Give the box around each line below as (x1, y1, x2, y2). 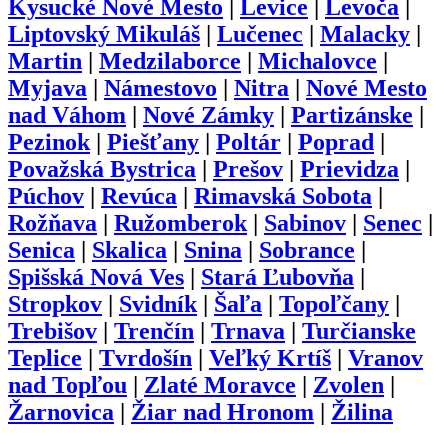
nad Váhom (8, 101, 126, 128)
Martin (8, 47, 82, 74)
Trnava (211, 317, 285, 344)
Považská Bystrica (8, 155, 196, 182)
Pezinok (8, 128, 90, 155)
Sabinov (264, 209, 346, 236)
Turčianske (302, 317, 416, 344)
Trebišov (8, 317, 97, 344)
